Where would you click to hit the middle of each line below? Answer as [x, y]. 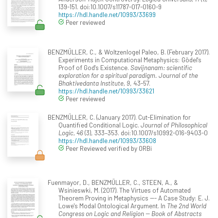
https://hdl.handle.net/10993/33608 [107, 140]
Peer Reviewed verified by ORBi [108, 148]
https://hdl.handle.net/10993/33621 [106, 91]
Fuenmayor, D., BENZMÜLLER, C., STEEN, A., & [113, 182]
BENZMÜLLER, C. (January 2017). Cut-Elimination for [119, 117]
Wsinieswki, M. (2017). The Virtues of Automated [125, 190]
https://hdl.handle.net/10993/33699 [107, 14]
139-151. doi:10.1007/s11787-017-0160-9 [110, 6]
